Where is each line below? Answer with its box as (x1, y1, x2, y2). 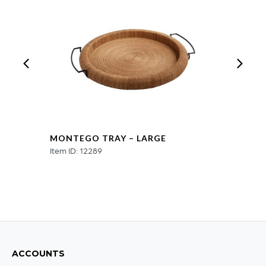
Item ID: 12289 (50, 145, 102, 156)
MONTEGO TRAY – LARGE (50, 133, 166, 144)
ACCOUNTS (12, 248, 65, 259)
